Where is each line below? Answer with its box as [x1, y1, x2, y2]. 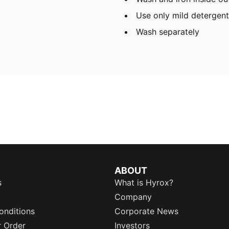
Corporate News [114, 206, 178, 216]
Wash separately [136, 26, 199, 37]
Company [114, 192, 152, 202]
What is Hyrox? [114, 177, 173, 188]
